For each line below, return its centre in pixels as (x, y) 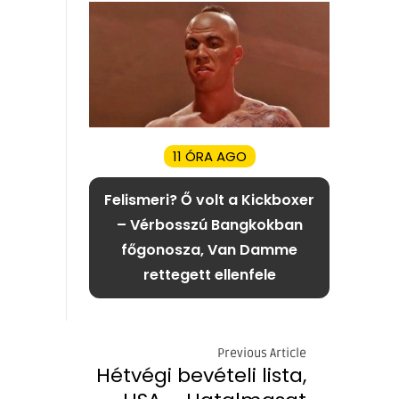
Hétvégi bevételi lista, (201, 375)
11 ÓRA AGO (209, 157)
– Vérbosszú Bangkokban (209, 225)
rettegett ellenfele (209, 275)
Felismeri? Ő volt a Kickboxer (209, 200)
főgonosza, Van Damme (209, 250)
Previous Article (262, 353)
